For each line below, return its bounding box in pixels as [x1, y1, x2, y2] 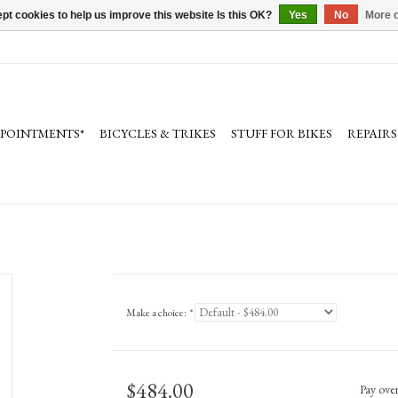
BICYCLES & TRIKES [99, 125, 216, 141]
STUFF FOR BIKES [231, 125, 332, 141]
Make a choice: [125, 306, 188, 320]
